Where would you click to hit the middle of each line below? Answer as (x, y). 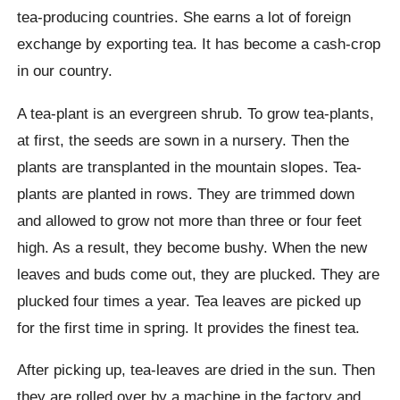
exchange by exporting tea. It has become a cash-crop (199, 44)
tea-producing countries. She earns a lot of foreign (184, 17)
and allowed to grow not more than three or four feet (190, 220)
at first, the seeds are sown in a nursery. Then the (183, 140)
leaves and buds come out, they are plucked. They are (199, 274)
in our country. (65, 71)
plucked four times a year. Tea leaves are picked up (189, 300)
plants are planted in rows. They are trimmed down (186, 193)
